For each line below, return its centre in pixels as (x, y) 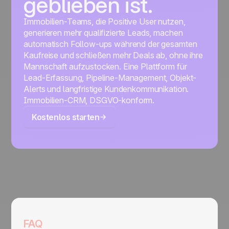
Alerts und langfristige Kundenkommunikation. (106, 89)
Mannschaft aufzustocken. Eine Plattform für (105, 67)
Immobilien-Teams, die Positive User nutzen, (105, 22)
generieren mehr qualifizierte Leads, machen (103, 33)
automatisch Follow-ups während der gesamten (110, 44)
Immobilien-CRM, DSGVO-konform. (89, 100)
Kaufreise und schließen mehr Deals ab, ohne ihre (113, 55)
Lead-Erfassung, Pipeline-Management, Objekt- (110, 78)
